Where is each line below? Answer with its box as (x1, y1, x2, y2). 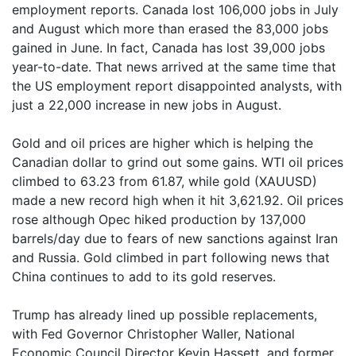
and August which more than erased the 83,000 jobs (12, 21, 328, 37)
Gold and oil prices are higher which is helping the (12, 135, 313, 151)
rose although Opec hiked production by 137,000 (12, 211, 306, 227)
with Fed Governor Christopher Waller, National (12, 326, 295, 342)
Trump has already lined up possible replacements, (12, 307, 317, 323)
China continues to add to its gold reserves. (12, 269, 276, 284)
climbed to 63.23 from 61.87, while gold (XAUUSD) (12, 173, 317, 189)
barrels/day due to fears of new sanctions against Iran (12, 230, 338, 246)
